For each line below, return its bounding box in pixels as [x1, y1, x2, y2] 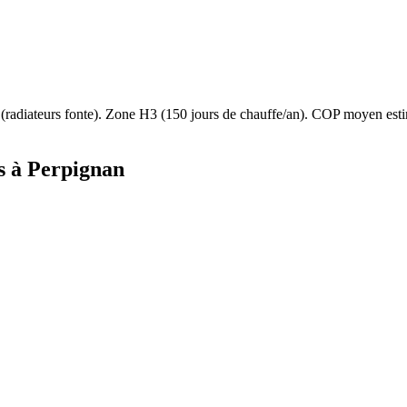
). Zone [94, 106, 139, 123]
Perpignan [27, 157, 124, 182]
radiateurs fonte [5, 106, 94, 123]
